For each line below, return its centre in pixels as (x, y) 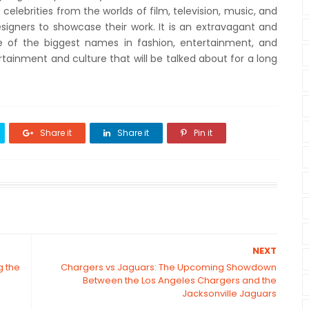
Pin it (202, 133)
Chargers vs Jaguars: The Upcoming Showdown (169, 267)
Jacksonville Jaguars (230, 293)
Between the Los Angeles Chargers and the (180, 280)
